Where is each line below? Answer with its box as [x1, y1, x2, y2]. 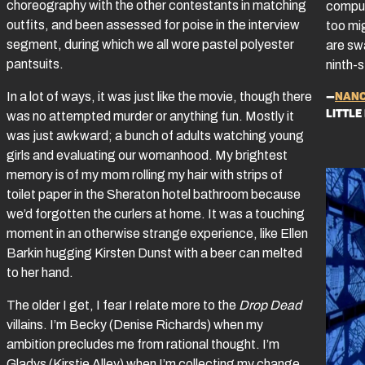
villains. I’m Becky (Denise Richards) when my [7, 318, 263, 332]
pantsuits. [7, 57, 66, 72]
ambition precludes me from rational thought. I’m [7, 337, 279, 352]
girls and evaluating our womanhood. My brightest [7, 148, 288, 163]
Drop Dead [239, 298, 301, 313]
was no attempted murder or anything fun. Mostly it [7, 109, 294, 124]
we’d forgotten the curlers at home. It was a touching [7, 207, 305, 222]
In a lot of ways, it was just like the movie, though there [7, 90, 312, 104]
